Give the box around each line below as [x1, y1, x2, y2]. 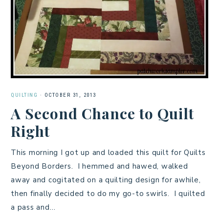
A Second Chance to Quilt [11, 104, 194, 124]
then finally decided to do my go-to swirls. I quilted [11, 189, 205, 199]
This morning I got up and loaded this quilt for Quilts [11, 148, 206, 158]
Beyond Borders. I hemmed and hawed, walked [11, 161, 188, 172]
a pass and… [11, 202, 56, 213]
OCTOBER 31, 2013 [44, 92, 96, 99]
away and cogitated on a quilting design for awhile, [11, 175, 201, 185]
